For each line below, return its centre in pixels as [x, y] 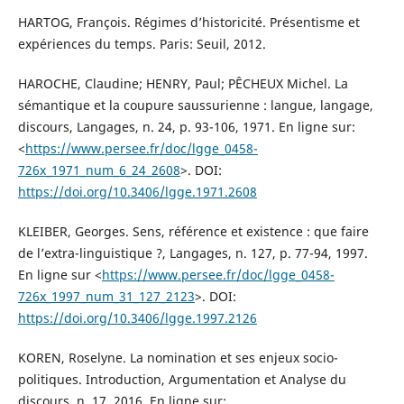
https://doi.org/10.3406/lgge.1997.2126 [137, 317]
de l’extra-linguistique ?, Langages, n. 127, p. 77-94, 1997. [193, 252]
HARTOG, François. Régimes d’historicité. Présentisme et [188, 22]
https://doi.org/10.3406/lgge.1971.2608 [137, 191]
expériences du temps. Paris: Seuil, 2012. [142, 43]
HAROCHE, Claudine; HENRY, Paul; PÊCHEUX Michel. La [183, 83]
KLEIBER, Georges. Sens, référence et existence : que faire [193, 231]
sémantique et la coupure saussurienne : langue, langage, [195, 105]
